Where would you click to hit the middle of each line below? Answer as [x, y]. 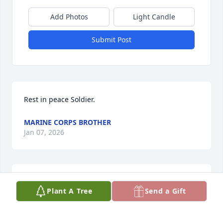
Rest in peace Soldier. [59, 99]
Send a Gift [165, 191]
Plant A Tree [70, 191]
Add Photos [69, 16]
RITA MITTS [43, 181]
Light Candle [154, 16]
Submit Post [111, 39]
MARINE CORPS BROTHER [67, 122]
